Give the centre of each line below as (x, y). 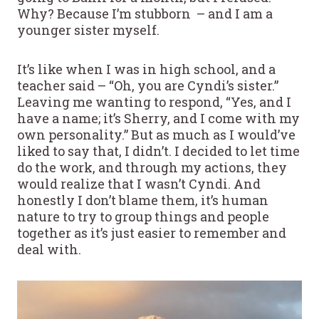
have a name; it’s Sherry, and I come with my (158, 118)
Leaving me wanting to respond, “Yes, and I (154, 101)
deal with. (49, 249)
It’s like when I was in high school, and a (146, 69)
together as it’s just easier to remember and (152, 232)
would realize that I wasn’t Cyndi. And (139, 183)
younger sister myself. (88, 30)
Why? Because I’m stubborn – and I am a (145, 13)
